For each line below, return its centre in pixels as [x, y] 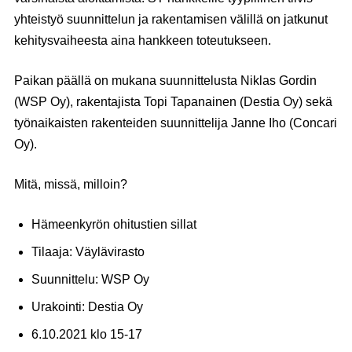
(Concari [312, 123]
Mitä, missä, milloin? [71, 184]
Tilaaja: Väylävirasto [88, 252]
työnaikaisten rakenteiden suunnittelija [123, 123]
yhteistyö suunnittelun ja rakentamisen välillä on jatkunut [171, 19]
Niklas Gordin [279, 81]
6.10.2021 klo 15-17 [87, 334]
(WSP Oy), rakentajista [79, 102]
